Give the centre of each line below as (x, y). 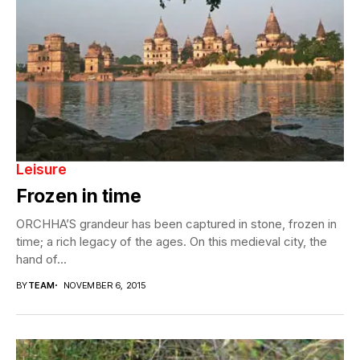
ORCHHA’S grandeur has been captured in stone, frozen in (176, 223)
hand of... (41, 259)
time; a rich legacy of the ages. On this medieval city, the (172, 241)
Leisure (41, 169)
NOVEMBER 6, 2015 (104, 285)
